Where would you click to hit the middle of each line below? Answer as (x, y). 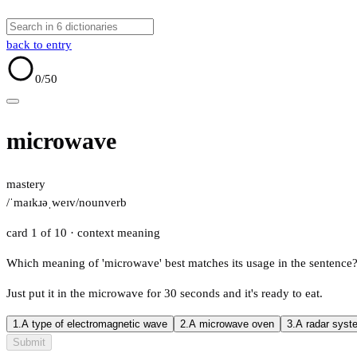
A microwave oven (231, 324)
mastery (26, 184)
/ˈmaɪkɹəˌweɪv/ (43, 203)
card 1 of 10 (38, 233)
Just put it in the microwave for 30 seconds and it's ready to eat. (165, 294)
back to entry (39, 45)
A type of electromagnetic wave (94, 324)
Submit (29, 343)
